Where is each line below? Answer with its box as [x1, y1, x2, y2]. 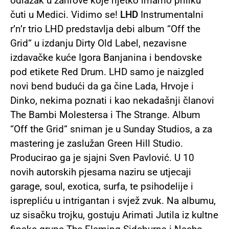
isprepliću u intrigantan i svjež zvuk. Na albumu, [10, 195, 216, 207]
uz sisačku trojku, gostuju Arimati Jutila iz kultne [10, 209, 218, 221]
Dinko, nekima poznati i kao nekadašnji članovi [10, 95, 214, 107]
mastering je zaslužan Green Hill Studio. [10, 138, 183, 150]
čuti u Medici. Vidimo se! [10, 9, 120, 21]
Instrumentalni [138, 9, 203, 21]
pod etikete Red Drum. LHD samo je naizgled [10, 66, 204, 78]
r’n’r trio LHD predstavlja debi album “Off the [10, 23, 200, 35]
